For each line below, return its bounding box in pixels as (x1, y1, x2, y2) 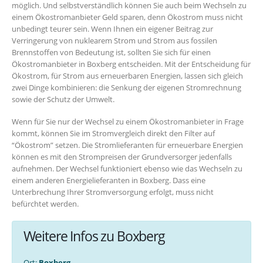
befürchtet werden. (12, 198, 79, 210)
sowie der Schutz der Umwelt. (12, 93, 114, 104)
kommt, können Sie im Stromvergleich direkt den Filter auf (12, 128, 215, 139)
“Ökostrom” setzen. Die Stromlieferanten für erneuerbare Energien (12, 140, 243, 151)
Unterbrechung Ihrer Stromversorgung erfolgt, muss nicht (12, 187, 214, 198)
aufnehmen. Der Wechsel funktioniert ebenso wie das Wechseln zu (12, 163, 242, 174)
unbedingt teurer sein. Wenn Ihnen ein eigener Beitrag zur (12, 23, 213, 34)
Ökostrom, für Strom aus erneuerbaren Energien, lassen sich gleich (12, 70, 243, 81)
